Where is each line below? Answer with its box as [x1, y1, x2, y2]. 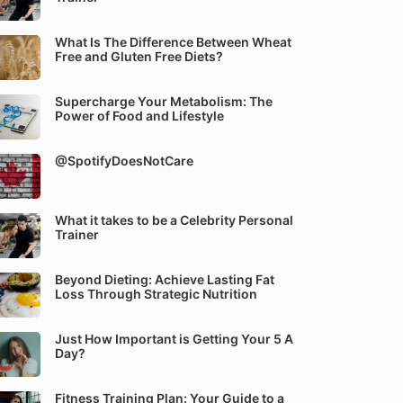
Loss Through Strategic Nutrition [55, 286, 257, 301]
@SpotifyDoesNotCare [55, 153, 193, 168]
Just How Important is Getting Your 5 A [55, 331, 293, 346]
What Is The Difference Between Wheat [55, 34, 291, 49]
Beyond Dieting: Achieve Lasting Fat [55, 272, 274, 287]
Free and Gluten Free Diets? [55, 49, 223, 64]
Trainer [55, 227, 99, 242]
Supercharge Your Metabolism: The [55, 94, 273, 109]
